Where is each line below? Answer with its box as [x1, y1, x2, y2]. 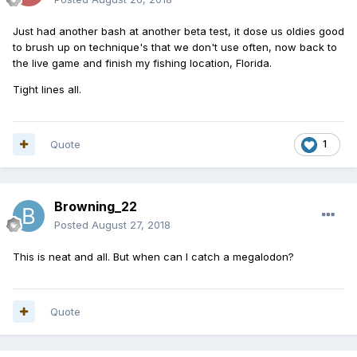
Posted [54, 218, 92, 231]
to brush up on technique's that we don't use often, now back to [13, 40, 337, 53]
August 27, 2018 [92, 218, 171, 231]
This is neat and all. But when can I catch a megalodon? [13, 249, 294, 263]
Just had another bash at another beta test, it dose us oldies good [13, 24, 344, 37]
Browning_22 [54, 198, 137, 214]
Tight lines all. [13, 82, 81, 96]
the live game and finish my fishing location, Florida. [13, 56, 272, 69]
